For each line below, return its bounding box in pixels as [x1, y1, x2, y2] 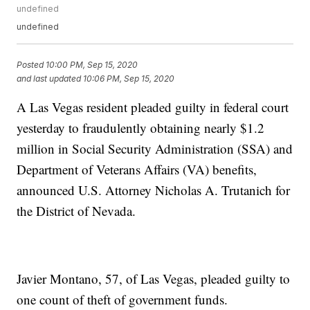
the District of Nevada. [17, 202, 136, 220]
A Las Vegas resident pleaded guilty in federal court [17, 98, 289, 116]
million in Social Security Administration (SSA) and [17, 140, 293, 158]
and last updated [17, 73, 82, 84]
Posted [17, 59, 46, 70]
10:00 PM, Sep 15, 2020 [46, 59, 138, 70]
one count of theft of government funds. [17, 291, 228, 309]
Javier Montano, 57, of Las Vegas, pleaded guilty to [17, 270, 291, 288]
